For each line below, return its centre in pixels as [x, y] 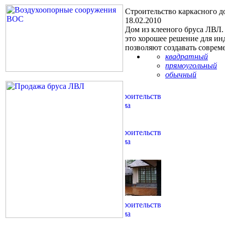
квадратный [187, 56]
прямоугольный [191, 65]
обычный [181, 74]
